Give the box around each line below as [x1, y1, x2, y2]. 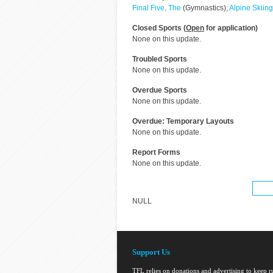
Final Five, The [132, 4, 181, 12]
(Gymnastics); [181, 4, 229, 12]
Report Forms [132, 148, 180, 157]
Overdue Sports [132, 86, 187, 94]
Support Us [132, 248, 170, 257]
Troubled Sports [132, 55, 187, 63]
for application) [204, 24, 258, 32]
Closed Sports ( [132, 24, 186, 32]
